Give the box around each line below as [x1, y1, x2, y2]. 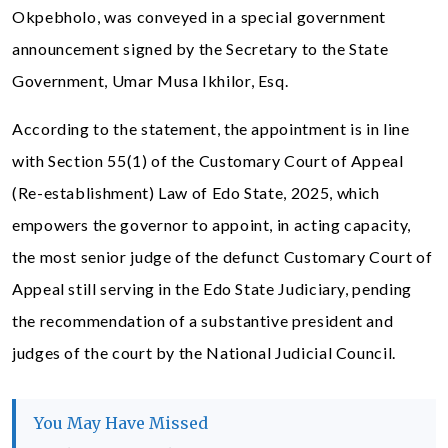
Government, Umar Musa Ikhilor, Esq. [12, 71, 289, 90]
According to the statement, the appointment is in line [12, 119, 410, 138]
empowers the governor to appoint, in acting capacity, [12, 215, 411, 234]
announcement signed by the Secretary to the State [12, 39, 389, 58]
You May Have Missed [34, 413, 208, 433]
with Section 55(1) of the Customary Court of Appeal [12, 151, 404, 170]
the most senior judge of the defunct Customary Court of [12, 247, 433, 266]
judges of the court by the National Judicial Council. [12, 343, 396, 362]
